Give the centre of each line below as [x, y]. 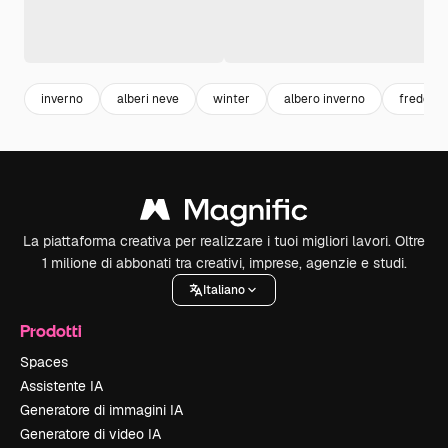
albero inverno [324, 98]
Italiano [224, 289]
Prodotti [51, 330]
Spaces [44, 362]
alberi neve [148, 98]
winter [231, 98]
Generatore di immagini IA [101, 410]
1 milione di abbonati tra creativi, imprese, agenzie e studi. [224, 263]
